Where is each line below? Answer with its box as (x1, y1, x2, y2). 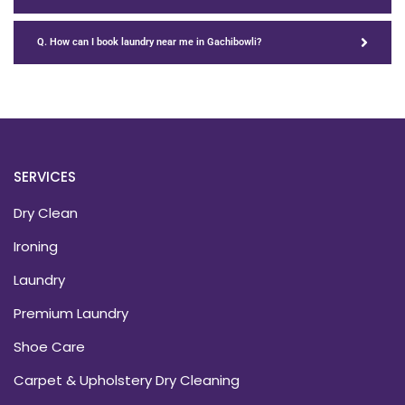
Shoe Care (14, 336, 85, 356)
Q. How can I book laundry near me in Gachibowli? (37, 36, 261, 49)
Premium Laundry (14, 303, 128, 323)
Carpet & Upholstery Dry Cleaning (14, 370, 240, 390)
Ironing (14, 236, 58, 256)
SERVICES (14, 166, 76, 186)
